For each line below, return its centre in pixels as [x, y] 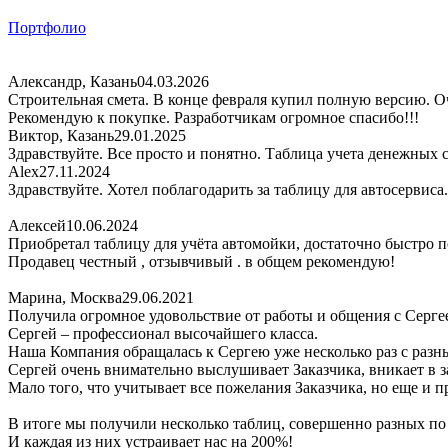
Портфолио [47, 27]
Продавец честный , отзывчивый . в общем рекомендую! [201, 261]
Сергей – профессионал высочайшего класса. [163, 333]
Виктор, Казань [61, 135]
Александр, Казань [72, 81]
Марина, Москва [65, 297]
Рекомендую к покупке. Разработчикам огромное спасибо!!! [213, 117]
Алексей [37, 225]
